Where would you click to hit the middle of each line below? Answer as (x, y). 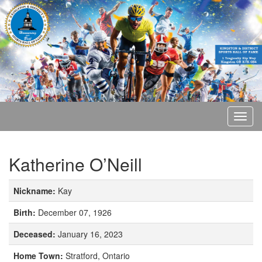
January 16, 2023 (90, 234)
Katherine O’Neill (75, 164)
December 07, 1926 (75, 212)
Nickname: (36, 190)
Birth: (26, 212)
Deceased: (36, 234)
